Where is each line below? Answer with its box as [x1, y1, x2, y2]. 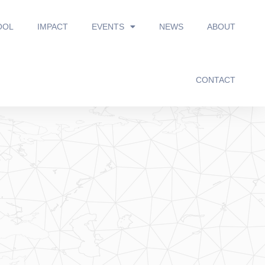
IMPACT [37, 22, 68, 31]
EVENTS [91, 22, 124, 31]
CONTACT [195, 75, 235, 85]
